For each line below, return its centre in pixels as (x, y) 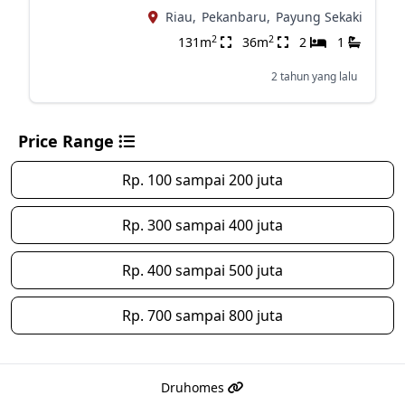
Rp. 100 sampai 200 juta (202, 180)
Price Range (68, 141)
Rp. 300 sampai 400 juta (202, 225)
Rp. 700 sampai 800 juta (202, 316)
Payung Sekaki (319, 17)
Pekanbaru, (235, 17)
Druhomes (194, 387)
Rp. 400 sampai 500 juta (202, 270)
